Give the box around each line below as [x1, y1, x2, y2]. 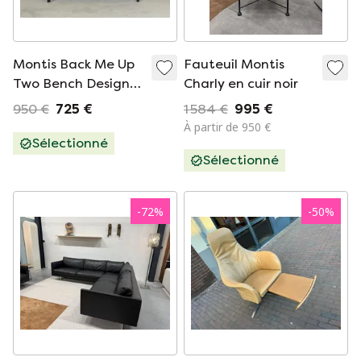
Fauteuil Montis [184, 56, 284, 72]
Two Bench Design [13, 76, 130, 91]
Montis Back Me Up [13, 56, 135, 72]
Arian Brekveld [13, 95, 106, 110]
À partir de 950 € [184, 119, 271, 135]
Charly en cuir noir [184, 76, 298, 91]
